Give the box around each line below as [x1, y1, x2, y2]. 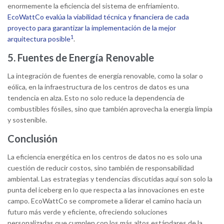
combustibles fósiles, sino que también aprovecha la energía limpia [7, 104, 212, 113]
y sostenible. [7, 115, 47, 124]
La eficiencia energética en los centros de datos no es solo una [7, 152, 202, 161]
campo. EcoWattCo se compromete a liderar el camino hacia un [7, 196, 201, 205]
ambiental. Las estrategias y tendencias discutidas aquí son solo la [7, 174, 212, 183]
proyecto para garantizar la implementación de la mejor [7, 23, 176, 32]
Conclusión [7, 132, 57, 145]
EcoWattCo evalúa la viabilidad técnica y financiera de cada [7, 12, 189, 21]
